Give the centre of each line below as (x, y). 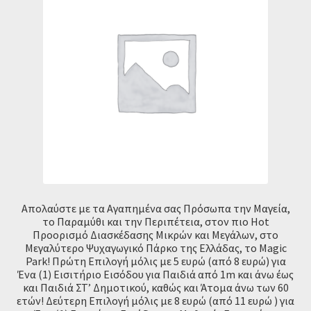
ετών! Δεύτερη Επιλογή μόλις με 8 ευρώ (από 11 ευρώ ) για (155, 300)
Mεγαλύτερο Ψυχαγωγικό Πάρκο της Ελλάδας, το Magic (155, 247)
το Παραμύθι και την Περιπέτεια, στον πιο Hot (155, 221)
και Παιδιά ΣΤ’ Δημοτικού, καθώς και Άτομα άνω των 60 (155, 287)
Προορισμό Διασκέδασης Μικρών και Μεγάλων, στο (155, 234)
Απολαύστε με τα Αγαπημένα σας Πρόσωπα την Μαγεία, (155, 208)
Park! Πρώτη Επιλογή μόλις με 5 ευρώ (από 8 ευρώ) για (155, 261)
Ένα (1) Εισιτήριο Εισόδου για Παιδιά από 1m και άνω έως (155, 274)
